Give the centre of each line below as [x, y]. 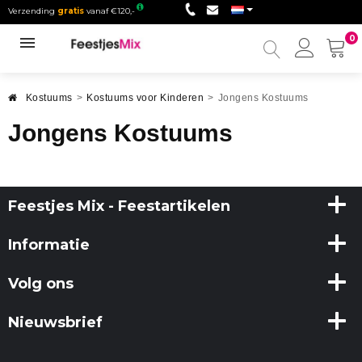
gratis [71, 11]
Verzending [33, 11]
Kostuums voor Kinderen [145, 98]
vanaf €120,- [109, 11]
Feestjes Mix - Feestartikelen [119, 206]
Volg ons [41, 284]
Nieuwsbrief [55, 322]
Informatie [49, 245]
